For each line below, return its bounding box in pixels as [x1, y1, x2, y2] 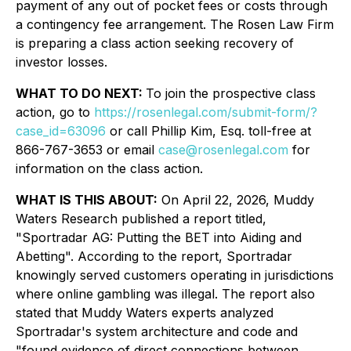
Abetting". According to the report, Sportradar [16, 248, 292, 264]
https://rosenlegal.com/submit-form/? [94, 104, 317, 120]
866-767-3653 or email [16, 142, 158, 157]
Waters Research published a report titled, [16, 211, 266, 226]
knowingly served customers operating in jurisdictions [16, 267, 334, 283]
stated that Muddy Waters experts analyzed [16, 305, 273, 320]
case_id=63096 [16, 123, 106, 139]
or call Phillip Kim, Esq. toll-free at [106, 123, 311, 139]
